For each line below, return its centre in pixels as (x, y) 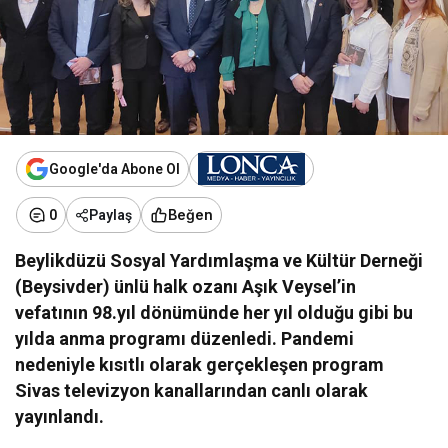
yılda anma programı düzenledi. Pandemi (185, 338)
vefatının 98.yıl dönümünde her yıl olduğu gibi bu (214, 312)
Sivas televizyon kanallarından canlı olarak (192, 390)
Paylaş (110, 214)
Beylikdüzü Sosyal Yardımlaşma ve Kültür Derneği (219, 260)
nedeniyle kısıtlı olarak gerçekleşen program (200, 364)
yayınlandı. (62, 416)
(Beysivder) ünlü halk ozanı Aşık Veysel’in (186, 286)
